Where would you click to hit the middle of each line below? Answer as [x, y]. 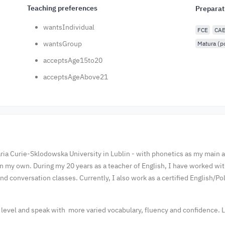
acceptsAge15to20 [73, 60]
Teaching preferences [63, 8]
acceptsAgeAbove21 [76, 77]
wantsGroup [63, 44]
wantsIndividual [69, 27]
